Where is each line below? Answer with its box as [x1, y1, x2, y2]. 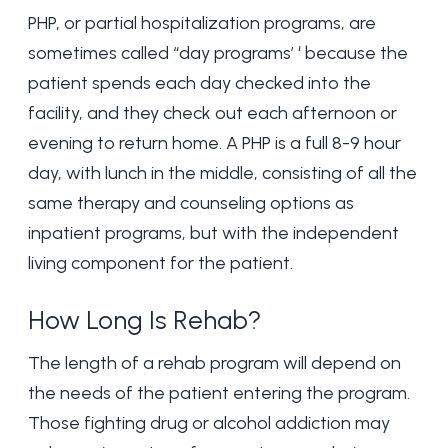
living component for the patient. [28, 252, 293, 274]
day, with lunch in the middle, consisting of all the [28, 162, 417, 184]
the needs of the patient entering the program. [28, 382, 410, 404]
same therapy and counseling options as [28, 192, 354, 214]
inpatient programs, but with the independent [28, 222, 399, 244]
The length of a [28, 352, 158, 374]
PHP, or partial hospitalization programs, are [28, 12, 376, 34]
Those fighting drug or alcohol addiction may [28, 412, 390, 434]
